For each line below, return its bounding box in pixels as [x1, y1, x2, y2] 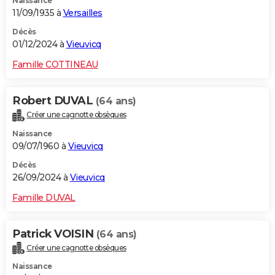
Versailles [63, 7, 103, 18]
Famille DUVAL [12, 192, 76, 203]
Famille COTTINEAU [12, 58, 98, 70]
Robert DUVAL [12, 93, 96, 107]
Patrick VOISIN [12, 227, 96, 241]
